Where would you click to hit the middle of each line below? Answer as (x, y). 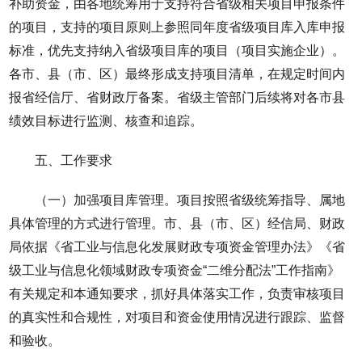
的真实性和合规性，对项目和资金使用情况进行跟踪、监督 (177, 317)
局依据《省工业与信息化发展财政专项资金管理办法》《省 (177, 246)
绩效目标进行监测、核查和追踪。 (106, 120)
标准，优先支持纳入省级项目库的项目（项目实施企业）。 (177, 50)
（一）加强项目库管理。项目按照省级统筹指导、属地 (190, 200)
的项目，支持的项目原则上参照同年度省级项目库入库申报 (177, 27)
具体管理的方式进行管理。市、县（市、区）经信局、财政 (177, 223)
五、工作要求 (74, 160)
